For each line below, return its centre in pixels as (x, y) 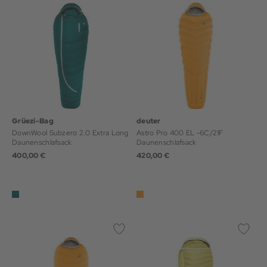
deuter (149, 121)
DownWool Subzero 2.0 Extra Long (70, 133)
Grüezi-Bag (33, 121)
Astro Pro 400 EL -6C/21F (180, 133)
